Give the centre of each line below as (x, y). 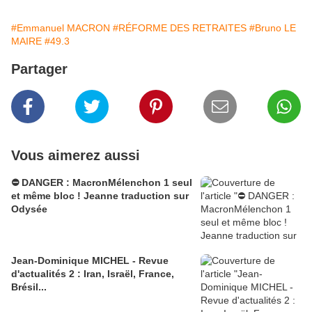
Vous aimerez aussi (76, 156)
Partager (39, 69)
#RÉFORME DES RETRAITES (180, 28)
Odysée (29, 209)
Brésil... (29, 287)
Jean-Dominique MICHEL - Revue (90, 261)
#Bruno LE (273, 28)
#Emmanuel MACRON (61, 28)
